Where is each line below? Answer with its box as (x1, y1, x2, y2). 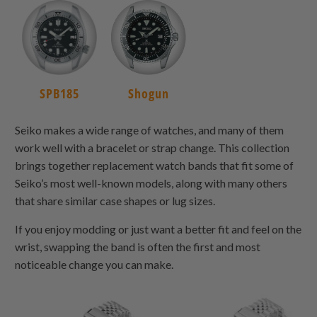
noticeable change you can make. (15, 258, 174, 272)
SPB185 (40, 85, 80, 103)
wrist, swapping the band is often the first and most (15, 240, 261, 254)
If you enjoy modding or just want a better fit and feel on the (15, 222, 302, 236)
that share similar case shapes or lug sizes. (15, 194, 216, 208)
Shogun (128, 85, 170, 103)
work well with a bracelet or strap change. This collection (15, 141, 290, 155)
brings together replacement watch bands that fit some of (15, 158, 294, 173)
